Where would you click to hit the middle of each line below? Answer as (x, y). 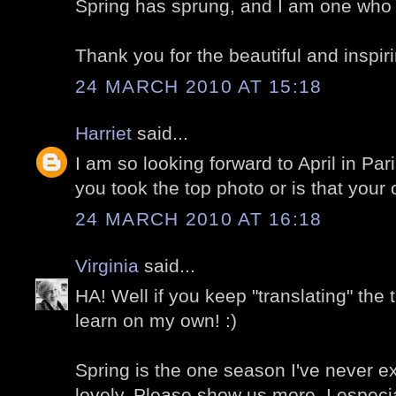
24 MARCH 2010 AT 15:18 (199, 86)
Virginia (107, 265)
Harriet (103, 133)
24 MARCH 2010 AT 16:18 (199, 218)
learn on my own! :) (156, 321)
